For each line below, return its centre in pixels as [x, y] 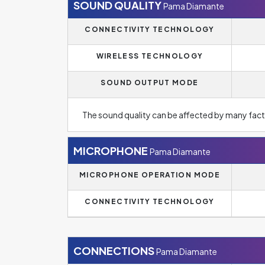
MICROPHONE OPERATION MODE [150, 174]
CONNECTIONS [114, 250]
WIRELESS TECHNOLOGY [150, 56]
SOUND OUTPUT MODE [150, 82]
